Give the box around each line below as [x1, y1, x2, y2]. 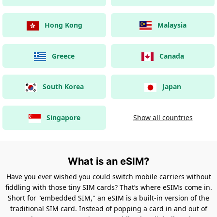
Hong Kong [44, 20, 82, 30]
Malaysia [157, 20, 186, 30]
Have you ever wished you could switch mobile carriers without [6, 171, 211, 181]
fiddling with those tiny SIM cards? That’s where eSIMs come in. [5, 182, 212, 192]
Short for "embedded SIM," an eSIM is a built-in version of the [8, 193, 209, 202]
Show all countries [133, 113, 193, 123]
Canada [159, 51, 184, 61]
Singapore [46, 113, 80, 123]
